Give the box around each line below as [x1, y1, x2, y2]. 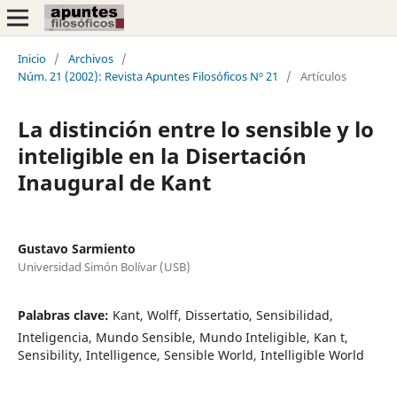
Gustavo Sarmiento [17, 239, 136, 257]
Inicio [17, 50, 46, 66]
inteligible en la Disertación [17, 140, 307, 170]
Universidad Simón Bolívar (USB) [17, 258, 191, 275]
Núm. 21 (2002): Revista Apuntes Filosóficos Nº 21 [17, 67, 278, 84]
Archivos [67, 50, 113, 66]
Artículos [300, 67, 346, 84]
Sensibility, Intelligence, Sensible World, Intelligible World [17, 346, 364, 363]
